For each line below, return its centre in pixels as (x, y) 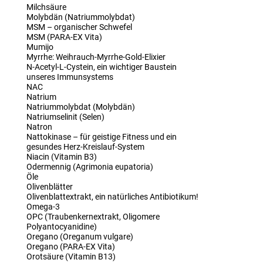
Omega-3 (43, 207)
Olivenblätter (49, 187)
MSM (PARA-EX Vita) (64, 37)
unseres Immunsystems (70, 77)
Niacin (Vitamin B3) (61, 157)
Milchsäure (46, 7)
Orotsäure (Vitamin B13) (71, 257)
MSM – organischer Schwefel (79, 27)
